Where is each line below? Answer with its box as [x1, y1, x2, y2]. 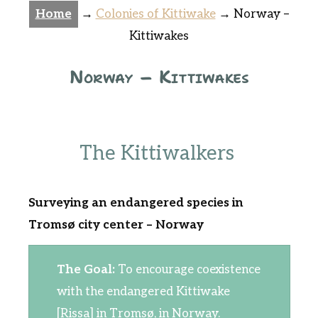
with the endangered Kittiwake [56, 284, 230, 299]
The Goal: [56, 262, 115, 277]
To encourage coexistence [114, 262, 261, 277]
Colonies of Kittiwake [95, 6, 216, 21]
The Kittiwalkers [79, 141, 239, 165]
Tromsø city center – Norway [28, 217, 204, 232]
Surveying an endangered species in [28, 195, 243, 210]
